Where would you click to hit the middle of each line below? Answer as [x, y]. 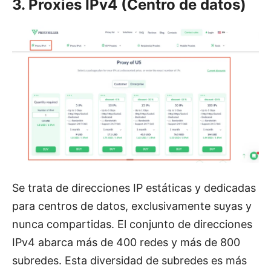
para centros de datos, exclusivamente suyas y [132, 206]
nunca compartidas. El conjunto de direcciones [132, 224]
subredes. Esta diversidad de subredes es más [129, 261]
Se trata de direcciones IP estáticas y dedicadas [134, 188]
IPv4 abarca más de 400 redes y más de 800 [126, 243]
